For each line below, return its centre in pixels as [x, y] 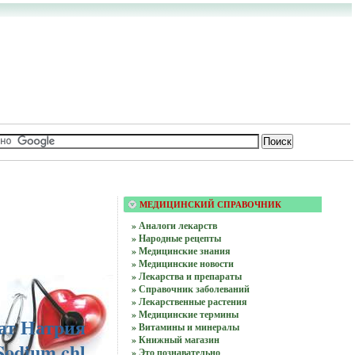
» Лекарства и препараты [186, 276]
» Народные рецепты [176, 238]
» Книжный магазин [175, 340]
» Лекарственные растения [189, 302]
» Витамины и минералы [185, 327]
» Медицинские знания [181, 251]
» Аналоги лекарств [174, 225]
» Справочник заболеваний [190, 289]
